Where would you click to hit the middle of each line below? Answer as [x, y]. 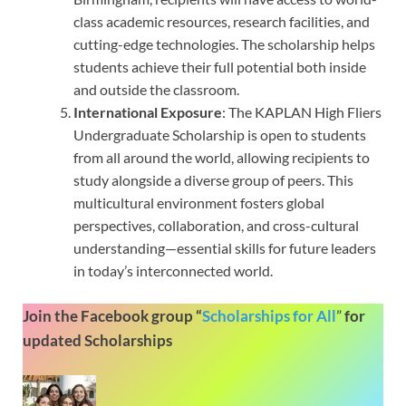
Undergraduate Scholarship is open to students [220, 134]
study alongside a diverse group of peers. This [213, 179]
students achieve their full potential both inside [220, 66]
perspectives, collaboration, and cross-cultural [216, 225]
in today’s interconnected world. [173, 270]
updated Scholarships [97, 340]
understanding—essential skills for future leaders [225, 247]
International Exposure [148, 111]
